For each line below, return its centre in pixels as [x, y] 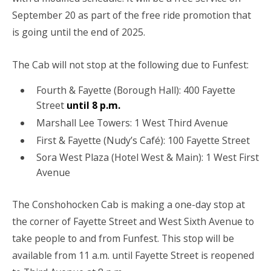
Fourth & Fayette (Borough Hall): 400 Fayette [135, 90]
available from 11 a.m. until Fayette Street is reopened [133, 255]
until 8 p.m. [93, 105]
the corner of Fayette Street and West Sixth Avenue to [133, 221]
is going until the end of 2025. [79, 32]
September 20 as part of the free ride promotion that [132, 15]
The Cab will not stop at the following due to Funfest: [130, 64]
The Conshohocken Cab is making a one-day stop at [129, 204]
